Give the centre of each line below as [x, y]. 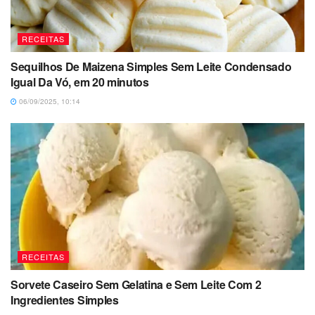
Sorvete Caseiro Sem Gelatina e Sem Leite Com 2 [136, 285]
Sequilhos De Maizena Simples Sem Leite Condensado [151, 67]
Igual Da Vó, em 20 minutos [80, 82]
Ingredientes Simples [65, 300]
